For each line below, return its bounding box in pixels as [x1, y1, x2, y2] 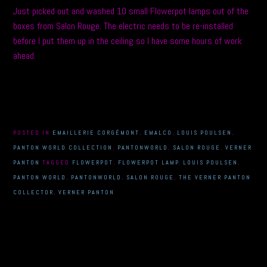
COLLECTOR [13, 188, 54, 196]
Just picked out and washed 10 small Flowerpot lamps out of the [13, 4, 249, 17]
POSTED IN [13, 128, 53, 136]
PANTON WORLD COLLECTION [13, 143, 113, 151]
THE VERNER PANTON [179, 173, 252, 181]
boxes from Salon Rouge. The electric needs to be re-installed [13, 19, 234, 32]
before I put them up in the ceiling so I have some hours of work [13, 34, 243, 47]
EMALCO [144, 128, 173, 136]
